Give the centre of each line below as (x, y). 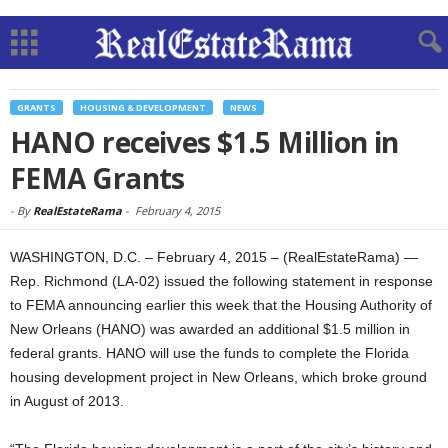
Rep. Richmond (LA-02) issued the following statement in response (221, 281)
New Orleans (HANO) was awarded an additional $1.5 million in (210, 329)
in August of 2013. (67, 401)
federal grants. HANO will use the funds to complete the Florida (209, 353)
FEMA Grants (97, 178)
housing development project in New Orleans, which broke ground (218, 377)
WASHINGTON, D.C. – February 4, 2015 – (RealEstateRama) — (214, 257)
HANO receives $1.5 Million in (204, 142)
